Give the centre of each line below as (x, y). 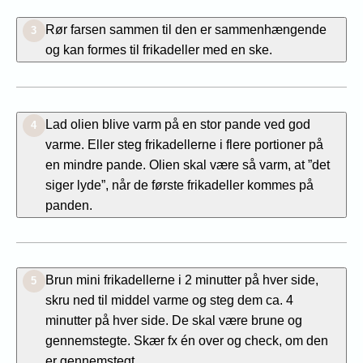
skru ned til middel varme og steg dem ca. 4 (169, 299)
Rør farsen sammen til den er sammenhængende (186, 29)
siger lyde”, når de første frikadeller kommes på (179, 184)
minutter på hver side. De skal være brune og (173, 320)
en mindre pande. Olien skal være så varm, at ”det (187, 164)
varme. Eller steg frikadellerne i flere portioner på (184, 144)
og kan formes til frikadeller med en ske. (158, 49)
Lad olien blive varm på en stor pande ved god (177, 124)
